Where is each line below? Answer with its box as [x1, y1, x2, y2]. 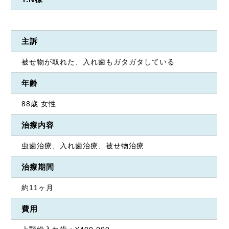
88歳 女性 [21, 99, 57, 108]
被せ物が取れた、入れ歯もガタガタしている [21, 57, 175, 66]
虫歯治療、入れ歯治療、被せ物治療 [21, 141, 152, 150]
